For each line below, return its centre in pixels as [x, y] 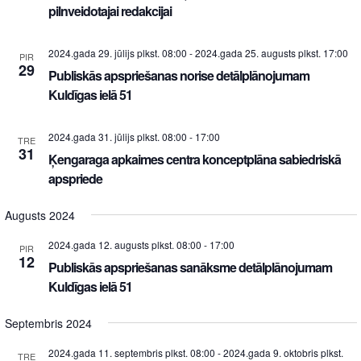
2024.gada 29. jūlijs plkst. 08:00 [117, 52]
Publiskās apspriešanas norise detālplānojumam [178, 75]
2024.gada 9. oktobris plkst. [283, 352]
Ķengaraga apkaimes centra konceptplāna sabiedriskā [194, 159]
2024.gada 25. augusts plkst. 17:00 [271, 52]
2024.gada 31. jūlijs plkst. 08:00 [117, 136]
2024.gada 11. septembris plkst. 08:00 [131, 352]
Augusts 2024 [39, 215]
